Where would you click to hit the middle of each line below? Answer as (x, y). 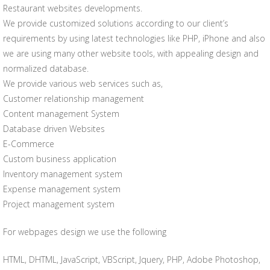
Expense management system (62, 189)
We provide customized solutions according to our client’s (116, 23)
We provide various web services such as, (83, 83)
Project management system (59, 204)
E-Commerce (29, 144)
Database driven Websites (54, 129)
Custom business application (60, 159)
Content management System (61, 114)
